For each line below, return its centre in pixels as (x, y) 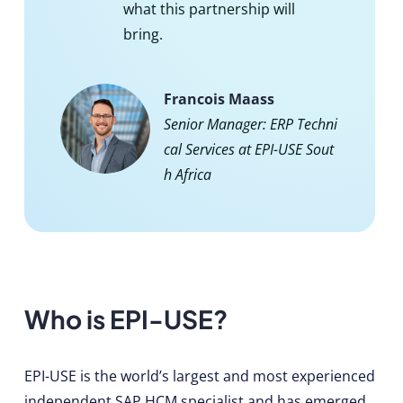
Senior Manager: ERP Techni (250, 125)
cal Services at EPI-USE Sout (248, 150)
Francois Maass (219, 99)
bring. (143, 35)
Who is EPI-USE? (125, 319)
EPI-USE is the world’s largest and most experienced (199, 376)
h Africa (187, 175)
